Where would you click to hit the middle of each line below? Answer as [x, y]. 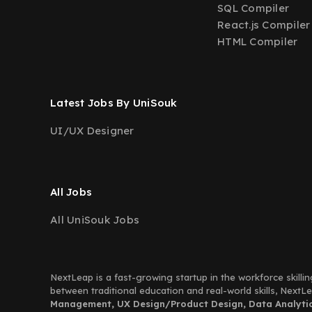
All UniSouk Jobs [95, 220]
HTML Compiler [258, 41]
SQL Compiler [253, 8]
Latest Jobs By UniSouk [114, 103]
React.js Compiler [264, 25]
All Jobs [71, 192]
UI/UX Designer [92, 131]
